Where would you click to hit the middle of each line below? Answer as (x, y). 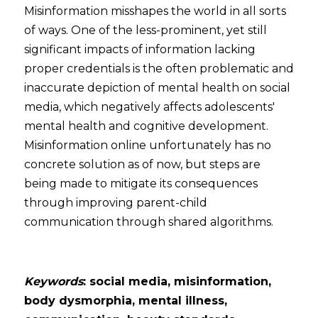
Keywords (54, 281)
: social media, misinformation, (177, 281)
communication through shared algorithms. (152, 222)
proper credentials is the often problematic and (159, 68)
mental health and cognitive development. (146, 126)
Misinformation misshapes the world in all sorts (155, 11)
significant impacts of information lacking (140, 49)
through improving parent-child (116, 203)
